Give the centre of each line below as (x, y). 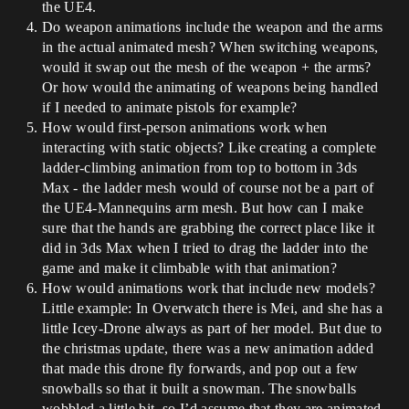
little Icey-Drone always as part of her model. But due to (212, 328)
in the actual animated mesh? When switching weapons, (210, 47)
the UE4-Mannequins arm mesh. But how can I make (203, 208)
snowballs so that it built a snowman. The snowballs (199, 388)
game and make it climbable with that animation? (190, 268)
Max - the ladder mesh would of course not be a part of (208, 188)
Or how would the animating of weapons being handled (210, 87)
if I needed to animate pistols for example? (170, 107)
